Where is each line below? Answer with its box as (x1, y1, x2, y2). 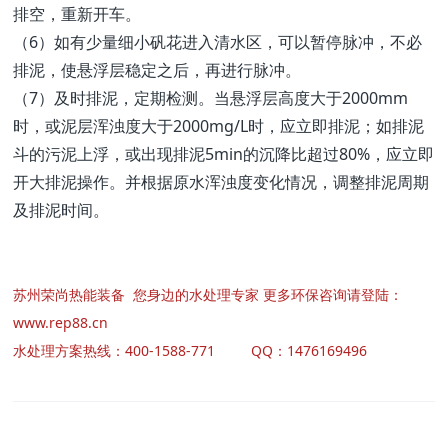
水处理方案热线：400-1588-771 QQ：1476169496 (13, 341, 368, 361)
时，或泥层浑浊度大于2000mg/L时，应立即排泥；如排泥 (13, 115, 425, 138)
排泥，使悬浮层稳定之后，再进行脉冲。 (13, 59, 302, 82)
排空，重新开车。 (13, 3, 142, 26)
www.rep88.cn (13, 313, 109, 333)
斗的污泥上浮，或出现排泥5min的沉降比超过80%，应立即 (13, 143, 435, 166)
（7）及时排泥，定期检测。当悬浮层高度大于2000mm (13, 87, 409, 110)
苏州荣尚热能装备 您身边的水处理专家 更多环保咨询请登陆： (13, 285, 404, 305)
